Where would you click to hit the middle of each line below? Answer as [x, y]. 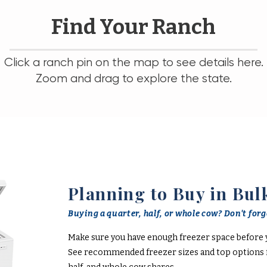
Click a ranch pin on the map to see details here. [133, 62]
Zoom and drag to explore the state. [133, 78]
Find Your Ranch [133, 27]
